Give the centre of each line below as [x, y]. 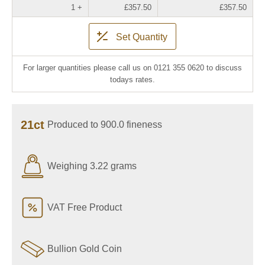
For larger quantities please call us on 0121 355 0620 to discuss [132, 68]
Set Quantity [142, 37]
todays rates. [132, 80]
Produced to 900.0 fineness [105, 125]
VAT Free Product [85, 207]
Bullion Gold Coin [85, 249]
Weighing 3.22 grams [92, 166]
